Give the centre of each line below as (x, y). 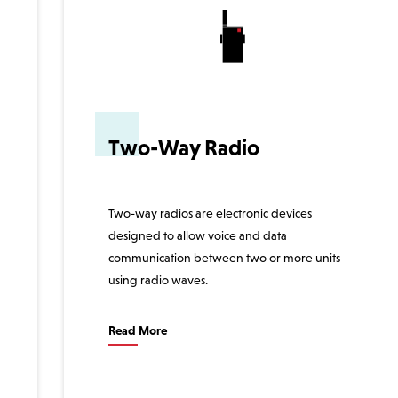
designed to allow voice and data (198, 236)
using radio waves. (158, 280)
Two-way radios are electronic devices (210, 214)
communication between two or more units (224, 258)
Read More (138, 331)
